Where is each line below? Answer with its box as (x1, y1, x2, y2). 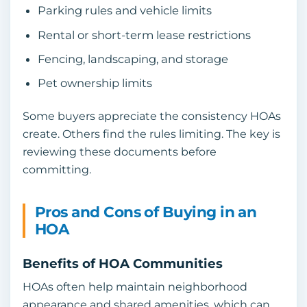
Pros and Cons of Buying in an (35, 202, 257, 221)
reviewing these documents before (23, 145, 217, 158)
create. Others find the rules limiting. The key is (23, 127, 280, 140)
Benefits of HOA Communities (23, 255, 223, 271)
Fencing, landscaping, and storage (37, 51, 228, 66)
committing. (23, 162, 91, 176)
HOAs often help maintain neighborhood (23, 280, 247, 293)
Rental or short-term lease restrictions (37, 27, 251, 42)
